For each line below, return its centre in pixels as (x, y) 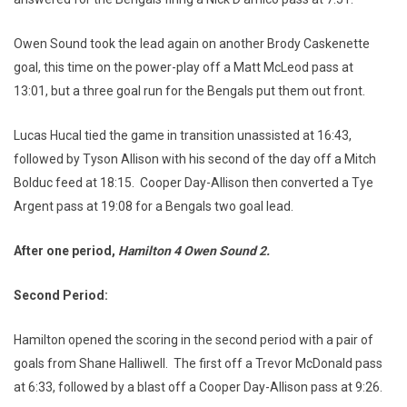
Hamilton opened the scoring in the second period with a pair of (194, 339)
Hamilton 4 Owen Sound (189, 250)
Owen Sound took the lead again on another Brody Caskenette (192, 43)
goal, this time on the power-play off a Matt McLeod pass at (184, 67)
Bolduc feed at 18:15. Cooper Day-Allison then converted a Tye (194, 182)
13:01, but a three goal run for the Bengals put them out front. (192, 90)
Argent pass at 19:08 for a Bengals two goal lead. (155, 206)
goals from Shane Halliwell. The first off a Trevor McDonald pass (198, 363)
